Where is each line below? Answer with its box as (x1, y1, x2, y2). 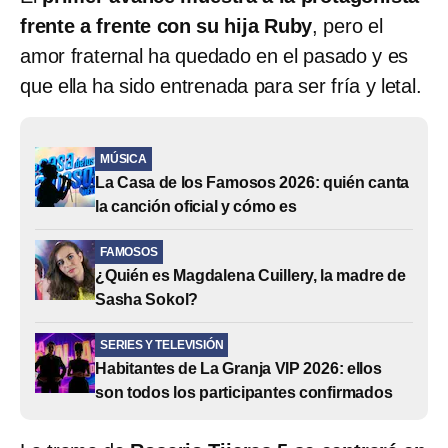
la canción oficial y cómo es (95, 198, 297, 216)
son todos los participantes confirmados (95, 384, 393, 402)
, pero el (312, 15, 383, 38)
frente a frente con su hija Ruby (20, 15, 313, 38)
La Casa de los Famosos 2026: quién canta (95, 174, 410, 192)
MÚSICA (100, 152, 147, 167)
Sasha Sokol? (95, 291, 199, 309)
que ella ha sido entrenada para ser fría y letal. (20, 75, 422, 98)
